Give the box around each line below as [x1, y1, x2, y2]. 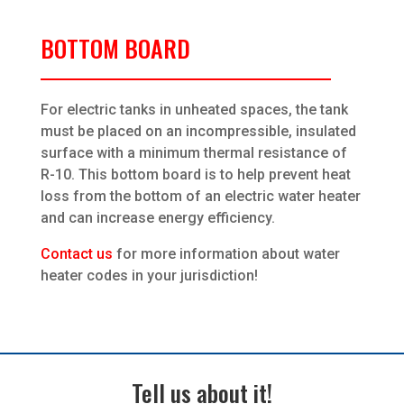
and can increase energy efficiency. [40, 209, 275, 227]
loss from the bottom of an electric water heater [40, 188, 361, 206]
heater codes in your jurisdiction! [40, 267, 258, 285]
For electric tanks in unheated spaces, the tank [40, 101, 348, 119]
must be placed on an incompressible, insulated [40, 123, 356, 141]
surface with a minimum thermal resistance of [40, 144, 347, 162]
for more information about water [112, 245, 340, 263]
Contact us [40, 245, 113, 263]
